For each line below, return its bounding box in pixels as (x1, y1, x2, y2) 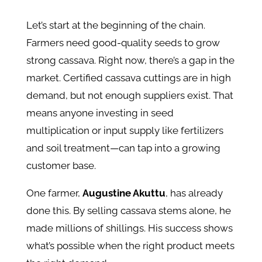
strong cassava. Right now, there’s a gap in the (26, 54, 235, 67)
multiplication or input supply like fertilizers (26, 125, 223, 137)
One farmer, (26, 187, 82, 199)
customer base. (26, 160, 96, 172)
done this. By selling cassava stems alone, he (26, 205, 231, 217)
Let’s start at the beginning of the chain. (26, 19, 205, 32)
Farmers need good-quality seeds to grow (26, 37, 220, 49)
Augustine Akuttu (82, 187, 166, 199)
